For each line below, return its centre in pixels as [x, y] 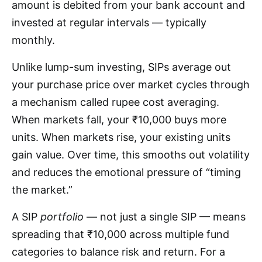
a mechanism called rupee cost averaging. [116, 102]
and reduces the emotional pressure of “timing [126, 172]
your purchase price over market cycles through [131, 84]
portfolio [62, 216]
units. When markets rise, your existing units [121, 137]
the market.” [42, 189]
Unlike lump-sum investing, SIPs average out [121, 67]
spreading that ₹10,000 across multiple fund [120, 234]
